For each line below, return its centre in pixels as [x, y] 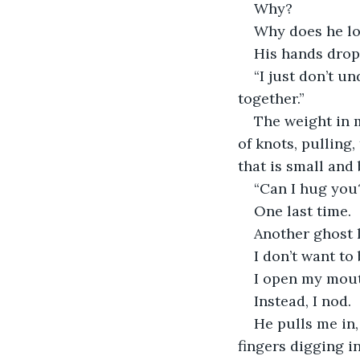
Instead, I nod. [303, 301]
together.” [271, 98]
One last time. [303, 211]
